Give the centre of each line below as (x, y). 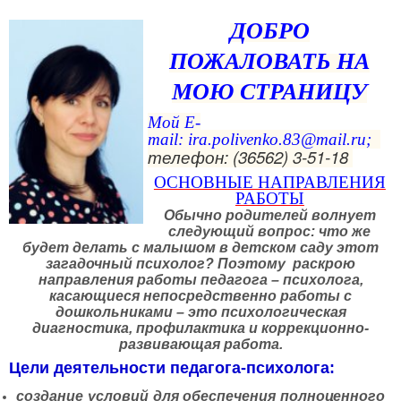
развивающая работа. (200, 344)
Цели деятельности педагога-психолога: (172, 367)
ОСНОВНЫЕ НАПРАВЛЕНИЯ (269, 182)
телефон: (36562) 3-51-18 (247, 156)
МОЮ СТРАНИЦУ (270, 90)
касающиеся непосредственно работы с (200, 295)
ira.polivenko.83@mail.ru (277, 139)
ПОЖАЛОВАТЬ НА (270, 60)
